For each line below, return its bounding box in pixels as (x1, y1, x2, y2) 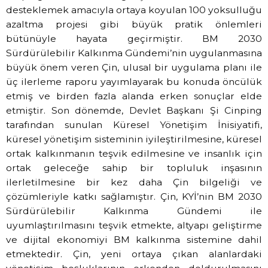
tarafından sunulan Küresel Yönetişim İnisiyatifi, (6, 118, 262, 130)
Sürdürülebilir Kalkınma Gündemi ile (6, 205, 262, 217)
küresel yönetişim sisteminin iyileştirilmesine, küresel (6, 133, 262, 145)
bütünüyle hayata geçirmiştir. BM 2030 (6, 32, 262, 44)
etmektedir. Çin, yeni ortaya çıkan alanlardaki (6, 248, 262, 260)
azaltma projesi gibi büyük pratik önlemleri (6, 18, 262, 30)
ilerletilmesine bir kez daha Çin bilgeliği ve (6, 176, 262, 188)
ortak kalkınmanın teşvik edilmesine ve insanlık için (6, 147, 262, 159)
